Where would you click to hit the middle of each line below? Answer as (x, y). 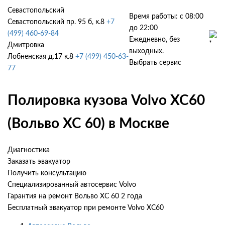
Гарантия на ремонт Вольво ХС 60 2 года (75, 196)
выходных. (147, 51)
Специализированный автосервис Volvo (72, 185)
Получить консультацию (47, 173)
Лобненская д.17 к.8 (40, 57)
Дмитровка (26, 45)
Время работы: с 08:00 (166, 16)
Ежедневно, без (155, 39)
